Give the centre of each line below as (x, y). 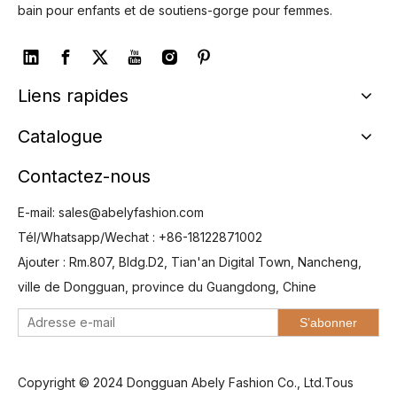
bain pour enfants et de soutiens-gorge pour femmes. (175, 10)
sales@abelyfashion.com (131, 212)
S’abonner (328, 323)
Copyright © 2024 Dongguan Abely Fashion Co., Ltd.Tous (186, 382)
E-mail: (38, 212)
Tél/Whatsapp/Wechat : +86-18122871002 (140, 237)
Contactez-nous (84, 176)
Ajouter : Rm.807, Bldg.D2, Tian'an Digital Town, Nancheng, (190, 262)
